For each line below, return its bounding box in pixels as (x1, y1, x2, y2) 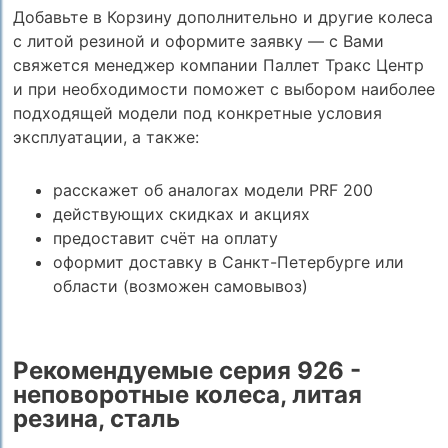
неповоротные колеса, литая (12, 380, 362, 410)
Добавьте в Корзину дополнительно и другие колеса (12, 7, 433, 28)
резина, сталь (12, 404, 180, 434)
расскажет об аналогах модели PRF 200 (52, 179, 373, 200)
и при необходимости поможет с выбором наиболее (12, 79, 435, 100)
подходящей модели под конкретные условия (12, 103, 382, 124)
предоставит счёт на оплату (52, 227, 278, 248)
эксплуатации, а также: (12, 127, 199, 148)
